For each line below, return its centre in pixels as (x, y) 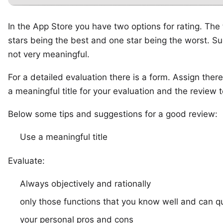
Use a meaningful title (64, 137)
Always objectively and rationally (85, 184)
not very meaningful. (49, 55)
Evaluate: (26, 161)
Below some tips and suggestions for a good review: (113, 114)
